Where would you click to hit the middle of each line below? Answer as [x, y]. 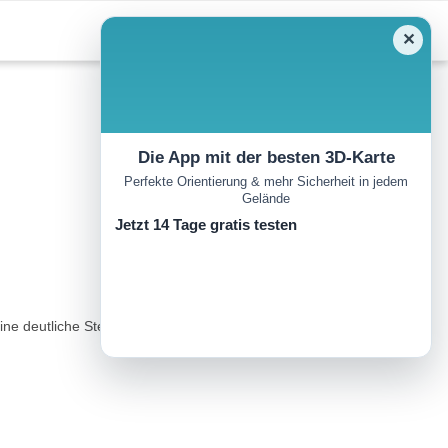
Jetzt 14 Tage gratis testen [206, 225]
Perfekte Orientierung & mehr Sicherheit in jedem [266, 182]
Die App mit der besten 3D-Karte [266, 157]
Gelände [266, 199]
